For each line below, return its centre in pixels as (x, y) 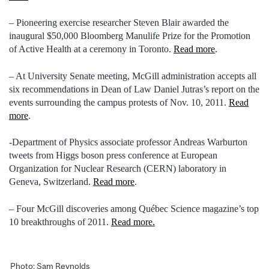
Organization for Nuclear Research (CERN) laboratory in (118, 169)
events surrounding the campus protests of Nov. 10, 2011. (119, 102)
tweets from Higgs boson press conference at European (113, 156)
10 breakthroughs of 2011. (60, 222)
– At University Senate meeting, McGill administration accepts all (133, 76)
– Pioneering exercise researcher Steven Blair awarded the (119, 23)
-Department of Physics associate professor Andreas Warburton (128, 142)
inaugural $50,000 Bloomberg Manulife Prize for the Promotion (130, 36)
